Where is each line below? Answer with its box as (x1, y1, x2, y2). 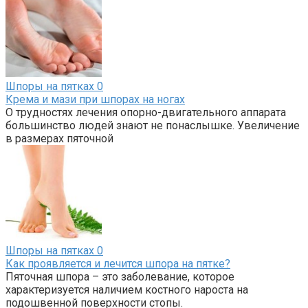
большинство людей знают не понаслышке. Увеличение (5, 119, 300, 133)
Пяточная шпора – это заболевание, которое (5, 270, 234, 284)
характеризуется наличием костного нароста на (5, 283, 248, 297)
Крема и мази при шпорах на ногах (5, 93, 185, 107)
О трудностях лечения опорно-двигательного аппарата (5, 106, 286, 120)
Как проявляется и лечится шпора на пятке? (5, 257, 230, 271)
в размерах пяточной (5, 132, 113, 146)
